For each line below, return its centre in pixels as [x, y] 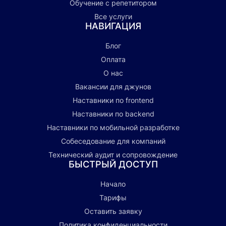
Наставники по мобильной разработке [113, 128]
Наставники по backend [113, 114]
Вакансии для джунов [113, 87]
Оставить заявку [113, 211]
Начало [113, 184]
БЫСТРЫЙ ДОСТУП [113, 164]
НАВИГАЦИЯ [113, 26]
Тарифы [113, 198]
